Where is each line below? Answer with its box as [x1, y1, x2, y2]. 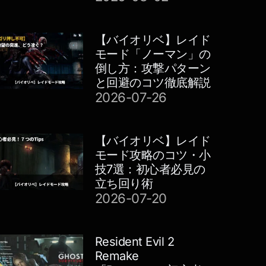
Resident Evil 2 [94, 234, 175, 249]
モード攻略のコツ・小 [94, 147, 211, 162]
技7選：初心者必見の [94, 161, 205, 176]
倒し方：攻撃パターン [94, 61, 211, 75]
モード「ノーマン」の [94, 46, 211, 61]
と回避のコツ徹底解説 [94, 75, 211, 90]
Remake [94, 248, 139, 263]
